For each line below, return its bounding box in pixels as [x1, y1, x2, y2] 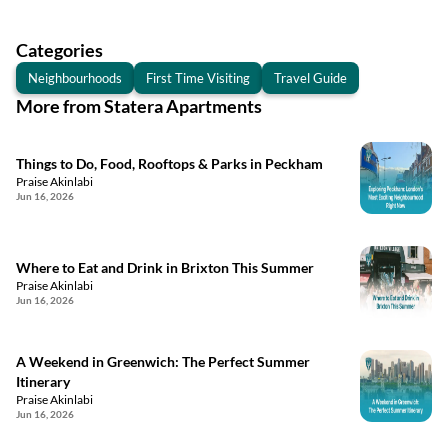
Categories [16, 39, 103, 61]
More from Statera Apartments [16, 95, 262, 117]
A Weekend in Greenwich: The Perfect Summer [16, 353, 310, 370]
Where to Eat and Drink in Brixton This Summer [16, 259, 314, 276]
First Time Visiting [146, 70, 250, 86]
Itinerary [16, 373, 70, 390]
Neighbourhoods [28, 70, 122, 86]
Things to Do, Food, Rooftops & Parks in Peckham [16, 155, 323, 172]
